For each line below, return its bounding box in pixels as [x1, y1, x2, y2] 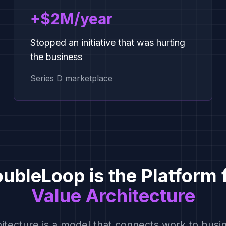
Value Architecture [31, 185, 195, 207]
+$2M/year [30, 10, 113, 28]
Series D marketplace [30, 73, 112, 83]
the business [30, 51, 82, 62]
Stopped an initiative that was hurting [30, 37, 185, 48]
